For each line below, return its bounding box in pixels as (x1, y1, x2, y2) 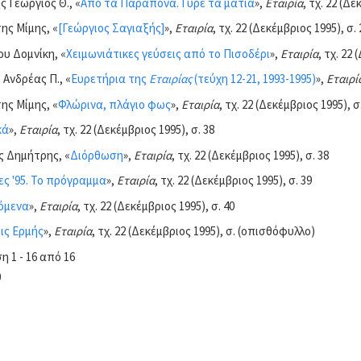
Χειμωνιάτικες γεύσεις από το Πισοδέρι (65, 45, 270, 61)
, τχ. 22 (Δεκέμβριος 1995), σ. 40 (77, 197, 234, 214)
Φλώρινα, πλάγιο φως (57, 96, 171, 112)
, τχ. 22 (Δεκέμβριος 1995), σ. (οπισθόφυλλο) (91, 223, 315, 239)
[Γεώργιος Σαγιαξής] (57, 20, 164, 35)
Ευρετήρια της (70, 71, 149, 86)
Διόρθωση (69, 147, 123, 163)
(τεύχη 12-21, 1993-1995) (191, 71, 316, 86)
